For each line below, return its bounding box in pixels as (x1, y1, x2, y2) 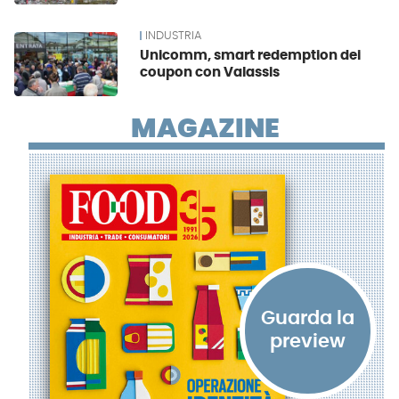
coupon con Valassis (140, 66, 281, 80)
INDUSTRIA (145, 29, 202, 42)
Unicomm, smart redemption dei (140, 49, 362, 63)
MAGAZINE (131, 115, 281, 142)
